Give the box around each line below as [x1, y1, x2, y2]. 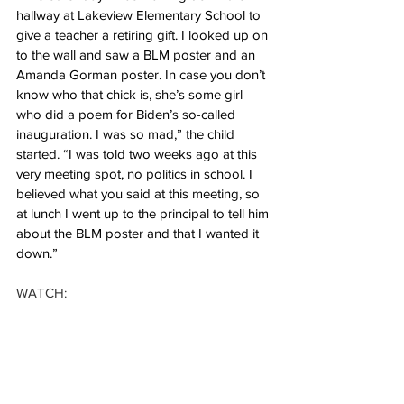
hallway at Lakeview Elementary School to [16, 7, 264, 23]
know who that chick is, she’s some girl [16, 87, 246, 102]
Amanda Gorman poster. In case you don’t [16, 67, 269, 82]
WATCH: [16, 285, 67, 300]
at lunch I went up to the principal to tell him [16, 206, 272, 221]
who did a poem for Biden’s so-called [16, 106, 239, 122]
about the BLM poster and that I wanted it [16, 225, 262, 241]
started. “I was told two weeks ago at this [16, 146, 261, 161]
